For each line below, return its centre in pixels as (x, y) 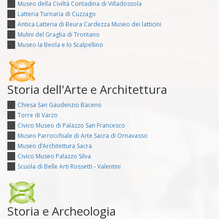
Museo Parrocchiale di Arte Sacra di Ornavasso (83, 135)
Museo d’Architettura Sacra (55, 146)
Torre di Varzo (38, 115)
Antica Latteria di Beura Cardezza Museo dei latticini (89, 24)
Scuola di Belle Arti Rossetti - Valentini (69, 166)
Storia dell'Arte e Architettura (87, 89)
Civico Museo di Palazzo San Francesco (71, 125)
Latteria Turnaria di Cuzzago (57, 14)
